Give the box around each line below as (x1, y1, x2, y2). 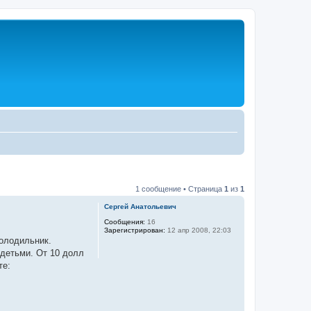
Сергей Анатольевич (104, 203, 176, 210)
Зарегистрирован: (104, 226, 165, 234)
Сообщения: (104, 218, 145, 226)
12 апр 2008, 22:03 (165, 226, 231, 234)
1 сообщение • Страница (135, 185, 224, 193)
